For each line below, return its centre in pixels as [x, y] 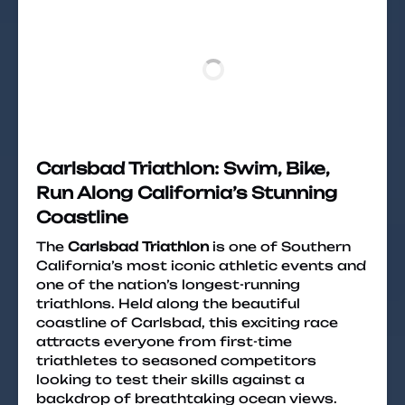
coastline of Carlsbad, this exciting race [187, 322]
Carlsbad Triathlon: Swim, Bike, [183, 168]
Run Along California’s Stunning [187, 193]
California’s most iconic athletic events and [201, 265]
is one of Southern [280, 246]
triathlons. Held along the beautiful [168, 303]
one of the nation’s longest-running [168, 284]
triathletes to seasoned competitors [176, 360]
